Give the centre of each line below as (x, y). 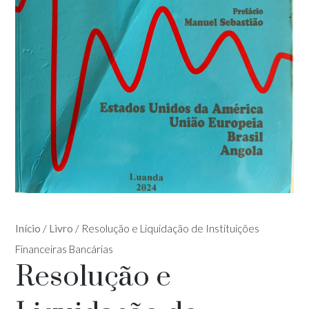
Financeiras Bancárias (64, 249)
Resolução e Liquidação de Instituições (171, 228)
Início (28, 228)
